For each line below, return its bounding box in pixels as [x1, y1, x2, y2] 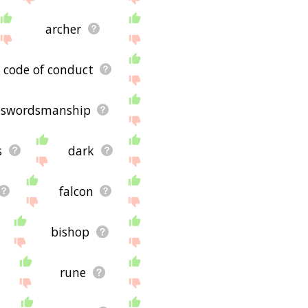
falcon [59, 182, 94, 199]
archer [45, 20, 82, 37]
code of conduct [3, 60, 93, 78]
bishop [51, 223, 90, 240]
